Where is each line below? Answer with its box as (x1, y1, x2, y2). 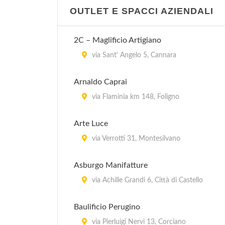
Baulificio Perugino (74, 203, 140, 211)
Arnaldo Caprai (74, 78, 127, 86)
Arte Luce (74, 120, 108, 128)
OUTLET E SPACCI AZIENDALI (70, 6, 213, 16)
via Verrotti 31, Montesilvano (90, 135, 180, 142)
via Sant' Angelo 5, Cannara (90, 52, 176, 59)
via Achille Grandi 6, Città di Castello (90, 177, 203, 184)
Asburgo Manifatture (74, 161, 148, 169)
